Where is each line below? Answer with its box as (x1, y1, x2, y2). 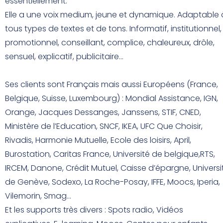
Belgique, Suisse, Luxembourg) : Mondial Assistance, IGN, (5, 93, 218, 104)
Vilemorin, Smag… (5, 190, 71, 202)
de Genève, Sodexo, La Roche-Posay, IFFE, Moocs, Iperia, (5, 176, 220, 188)
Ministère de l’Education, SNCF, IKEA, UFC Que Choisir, (5, 120, 203, 132)
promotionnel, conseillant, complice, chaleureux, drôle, (5, 37, 215, 48)
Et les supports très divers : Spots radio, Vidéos (5, 204, 183, 216)
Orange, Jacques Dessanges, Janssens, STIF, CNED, (5, 107, 201, 118)
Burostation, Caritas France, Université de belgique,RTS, (5, 148, 215, 160)
